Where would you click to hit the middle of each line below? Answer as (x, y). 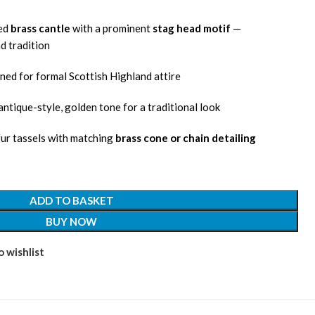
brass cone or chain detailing (186, 138)
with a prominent (111, 28)
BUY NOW (71, 222)
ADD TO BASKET (71, 201)
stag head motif (192, 28)
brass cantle (40, 28)
